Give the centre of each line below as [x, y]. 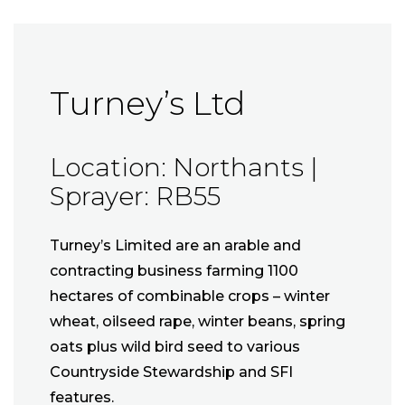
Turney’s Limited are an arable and [175, 246]
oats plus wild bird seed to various [175, 347]
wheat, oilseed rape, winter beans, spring [198, 322]
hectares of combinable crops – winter [190, 297]
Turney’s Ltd [147, 104]
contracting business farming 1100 [174, 271]
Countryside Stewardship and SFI [171, 372]
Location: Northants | [184, 168]
